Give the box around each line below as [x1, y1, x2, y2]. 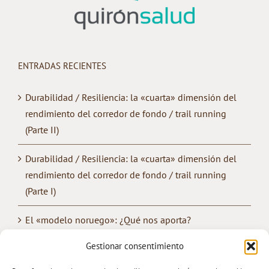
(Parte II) [25, 124, 59, 136]
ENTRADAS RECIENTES [18, 60, 106, 72]
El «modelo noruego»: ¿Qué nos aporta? [25, 214, 191, 226]
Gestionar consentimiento [85, 240, 184, 252]
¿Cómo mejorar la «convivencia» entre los [25, 243, 196, 255]
